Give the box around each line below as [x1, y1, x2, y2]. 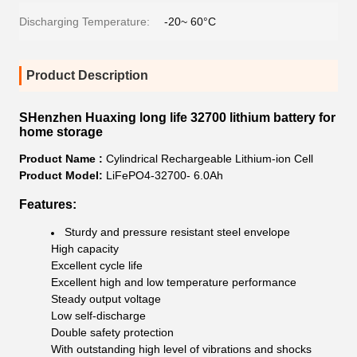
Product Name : [19, 152, 106, 165]
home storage [19, 125, 103, 139]
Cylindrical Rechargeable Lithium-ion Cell [106, 152, 313, 165]
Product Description [26, 69, 148, 82]
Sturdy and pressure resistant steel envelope [65, 226, 290, 238]
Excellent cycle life [51, 259, 143, 272]
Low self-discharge [51, 309, 146, 322]
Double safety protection [51, 326, 174, 339]
